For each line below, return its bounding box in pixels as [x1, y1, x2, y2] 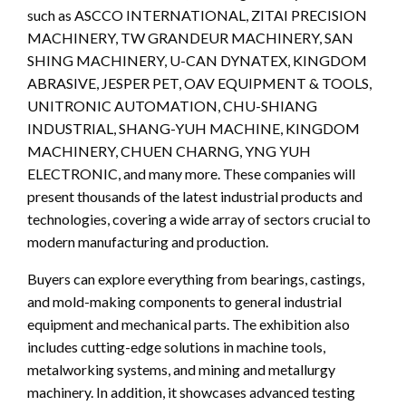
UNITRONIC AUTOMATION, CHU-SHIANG [27, 96, 317, 114]
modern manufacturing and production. [27, 232, 268, 250]
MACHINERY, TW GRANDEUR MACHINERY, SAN [27, 28, 353, 46]
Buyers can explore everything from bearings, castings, [27, 269, 364, 287]
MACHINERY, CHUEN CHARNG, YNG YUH [27, 141, 311, 159]
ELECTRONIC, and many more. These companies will [27, 164, 355, 182]
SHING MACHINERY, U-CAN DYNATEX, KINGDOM [27, 51, 367, 69]
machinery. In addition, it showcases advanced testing [27, 382, 355, 401]
